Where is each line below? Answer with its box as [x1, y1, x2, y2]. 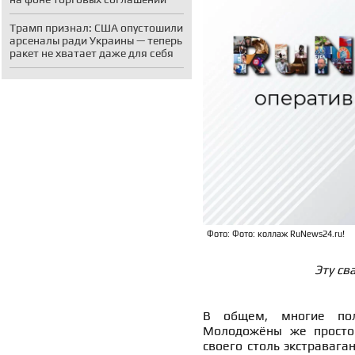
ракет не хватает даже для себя [10, 47, 174, 59]
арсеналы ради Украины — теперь [10, 34, 182, 47]
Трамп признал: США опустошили [10, 21, 183, 34]
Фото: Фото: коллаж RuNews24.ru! [207, 229, 345, 239]
